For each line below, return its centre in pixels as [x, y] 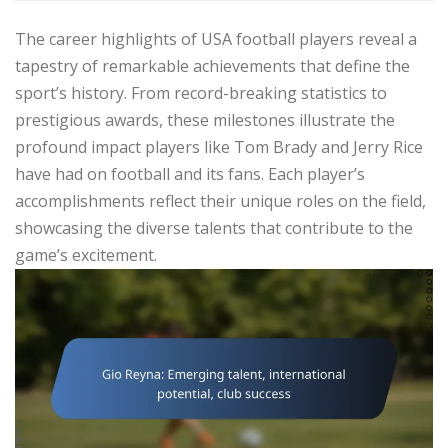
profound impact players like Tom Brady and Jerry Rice [219, 146]
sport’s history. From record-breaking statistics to [201, 92]
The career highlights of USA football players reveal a [216, 38]
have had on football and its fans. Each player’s [190, 173]
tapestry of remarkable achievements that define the [212, 65]
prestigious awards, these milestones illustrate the [205, 119]
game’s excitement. [86, 254]
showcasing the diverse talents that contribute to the [214, 227]
